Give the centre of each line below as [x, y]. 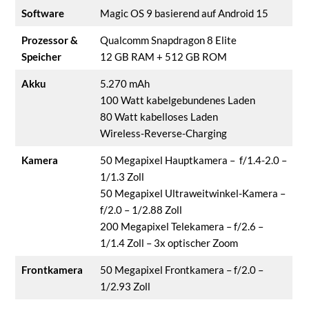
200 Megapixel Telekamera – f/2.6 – [181, 226]
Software [42, 13]
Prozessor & [49, 40]
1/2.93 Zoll [125, 286]
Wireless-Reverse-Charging [163, 133]
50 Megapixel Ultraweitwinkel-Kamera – [192, 193]
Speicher [41, 56]
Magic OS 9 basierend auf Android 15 [184, 13]
